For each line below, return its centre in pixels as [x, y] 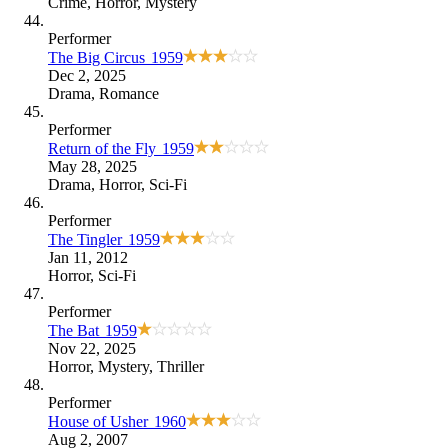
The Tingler [85, 239]
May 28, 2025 [92, 166]
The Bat [73, 330]
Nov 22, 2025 [92, 348]
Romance [129, 93]
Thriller [180, 366]
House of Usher [98, 421]
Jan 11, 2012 [88, 257]
